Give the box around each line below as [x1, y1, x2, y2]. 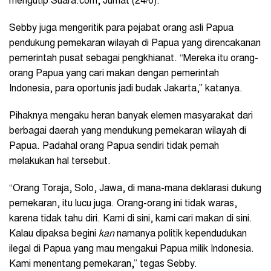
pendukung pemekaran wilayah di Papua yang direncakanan [9, 39, 261, 49]
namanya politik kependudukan [117, 229, 247, 240]
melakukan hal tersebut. [9, 157, 111, 167]
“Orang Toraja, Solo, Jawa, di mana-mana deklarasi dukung [9, 184, 261, 194]
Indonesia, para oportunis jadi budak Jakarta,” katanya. [9, 84, 243, 94]
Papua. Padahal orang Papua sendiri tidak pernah [9, 142, 219, 152]
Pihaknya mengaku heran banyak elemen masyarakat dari [9, 111, 253, 122]
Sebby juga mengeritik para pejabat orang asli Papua [9, 24, 233, 34]
